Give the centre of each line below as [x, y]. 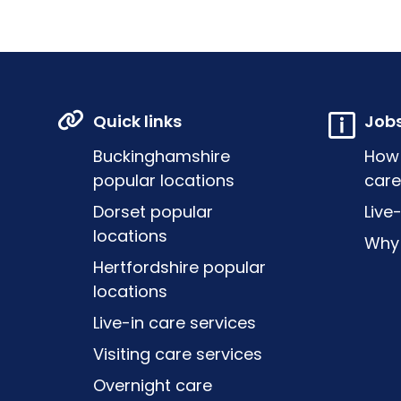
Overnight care [153, 385]
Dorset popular [153, 211]
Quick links [137, 121]
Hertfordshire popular [179, 267]
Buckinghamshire [162, 156]
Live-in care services [175, 322]
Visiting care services [178, 354]
